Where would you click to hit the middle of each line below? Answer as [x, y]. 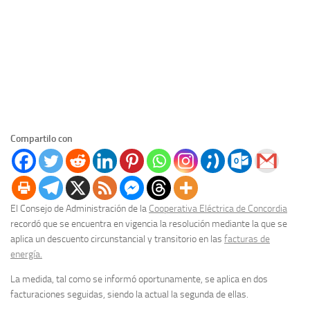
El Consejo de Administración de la [80, 209]
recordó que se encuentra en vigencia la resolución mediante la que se [149, 224]
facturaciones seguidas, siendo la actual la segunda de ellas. [129, 295]
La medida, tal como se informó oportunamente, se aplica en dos [139, 280]
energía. [26, 255]
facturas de [247, 239]
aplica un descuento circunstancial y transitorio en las [117, 239]
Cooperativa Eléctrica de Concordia [218, 209]
